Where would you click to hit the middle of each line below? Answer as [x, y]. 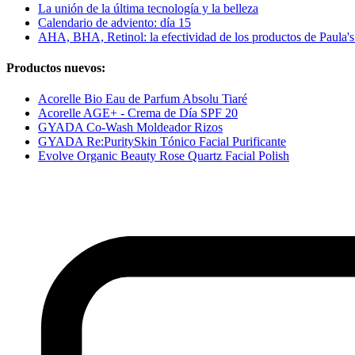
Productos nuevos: [56, 67]
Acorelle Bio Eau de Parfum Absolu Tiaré [143, 99]
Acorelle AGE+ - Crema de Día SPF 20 [138, 113]
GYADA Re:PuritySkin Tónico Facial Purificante [162, 142]
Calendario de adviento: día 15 [115, 22]
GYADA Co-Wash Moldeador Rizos [130, 128]
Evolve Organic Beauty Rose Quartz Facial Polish [164, 156]
